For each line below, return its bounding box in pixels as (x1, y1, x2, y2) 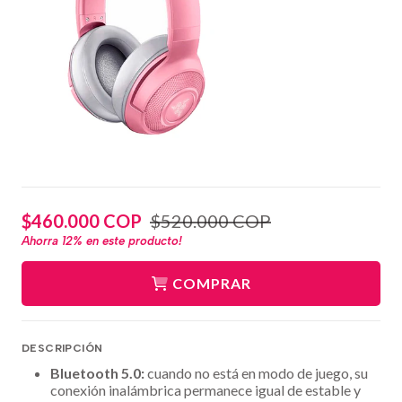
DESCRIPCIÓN (22, 341, 103, 354)
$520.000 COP (150, 210, 271, 232)
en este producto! (83, 232, 182, 248)
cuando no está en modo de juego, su (147, 363, 368, 381)
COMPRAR (172, 274, 251, 292)
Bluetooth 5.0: (50, 363, 147, 381)
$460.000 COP (22, 210, 142, 232)
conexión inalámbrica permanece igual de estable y (50, 380, 361, 398)
